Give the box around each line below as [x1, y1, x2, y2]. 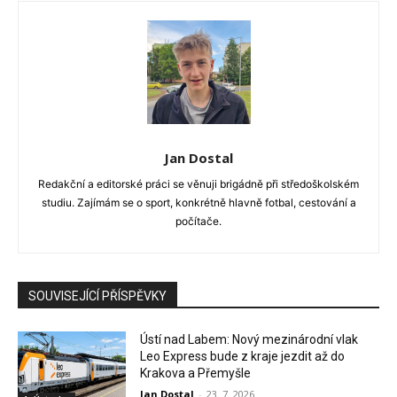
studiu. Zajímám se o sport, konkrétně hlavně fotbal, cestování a [41, 196, 356, 210]
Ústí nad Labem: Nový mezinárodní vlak [140, 332, 359, 347]
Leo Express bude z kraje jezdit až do [140, 349, 346, 364]
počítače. [175, 214, 222, 229]
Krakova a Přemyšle [140, 366, 252, 381]
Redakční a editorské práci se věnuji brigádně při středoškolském [38, 177, 359, 191]
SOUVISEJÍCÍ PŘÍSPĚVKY [28, 289, 167, 304]
